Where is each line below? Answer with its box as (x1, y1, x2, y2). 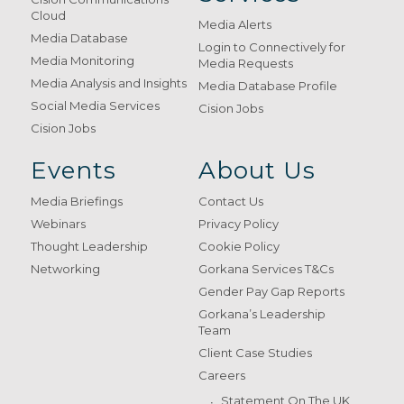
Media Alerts (198, 17, 272, 32)
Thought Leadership (30, 239, 148, 254)
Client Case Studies (198, 345, 313, 361)
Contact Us (198, 194, 264, 209)
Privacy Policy (198, 216, 280, 232)
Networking (30, 262, 100, 277)
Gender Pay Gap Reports (198, 284, 345, 299)
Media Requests (198, 56, 294, 71)
